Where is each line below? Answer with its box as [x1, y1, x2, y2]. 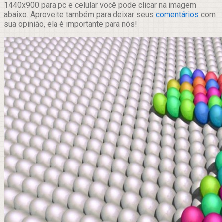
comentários [156, 10, 199, 20]
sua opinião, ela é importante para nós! [4, 19, 137, 29]
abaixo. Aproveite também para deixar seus [4, 10, 156, 20]
